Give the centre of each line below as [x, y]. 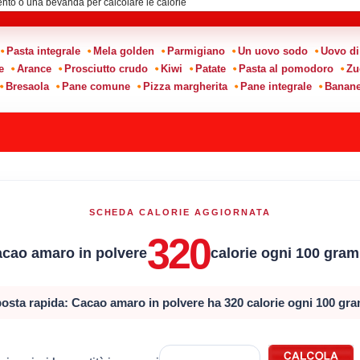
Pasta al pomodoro [286, 68]
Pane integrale [276, 86]
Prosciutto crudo [106, 68]
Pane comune [96, 86]
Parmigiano [196, 51]
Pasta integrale [43, 51]
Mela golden [124, 51]
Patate [210, 68]
